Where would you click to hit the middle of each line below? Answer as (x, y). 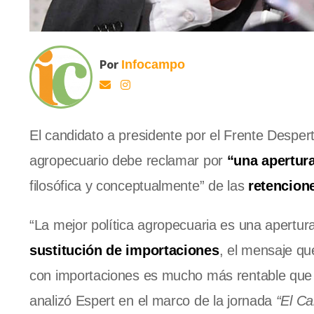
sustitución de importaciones (124, 251)
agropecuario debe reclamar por (128, 161)
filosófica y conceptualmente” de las (137, 186)
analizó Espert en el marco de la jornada (151, 301)
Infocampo (153, 65)
